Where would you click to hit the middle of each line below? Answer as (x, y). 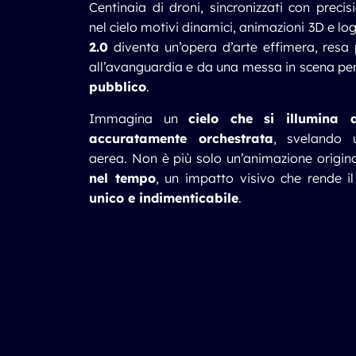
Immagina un (139, 118)
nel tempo (122, 178)
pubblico (118, 87)
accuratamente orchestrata (181, 138)
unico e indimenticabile (164, 198)
